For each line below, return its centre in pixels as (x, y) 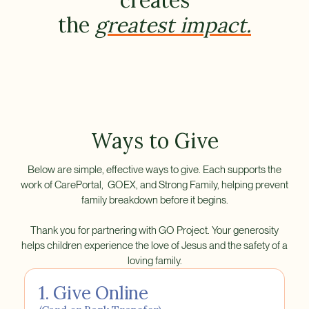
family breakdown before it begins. (154, 200)
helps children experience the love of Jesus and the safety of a (154, 246)
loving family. (154, 261)
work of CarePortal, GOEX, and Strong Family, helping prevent (154, 185)
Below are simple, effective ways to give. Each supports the (154, 170)
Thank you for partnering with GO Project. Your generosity (154, 231)
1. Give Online (93, 293)
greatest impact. (173, 25)
